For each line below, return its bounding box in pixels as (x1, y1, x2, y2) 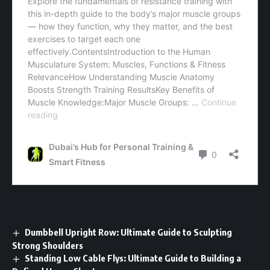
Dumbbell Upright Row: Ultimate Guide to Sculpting (25, 227, 233, 238)
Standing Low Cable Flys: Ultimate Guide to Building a (25, 253, 242, 264)
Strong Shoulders (12, 240, 83, 251)
